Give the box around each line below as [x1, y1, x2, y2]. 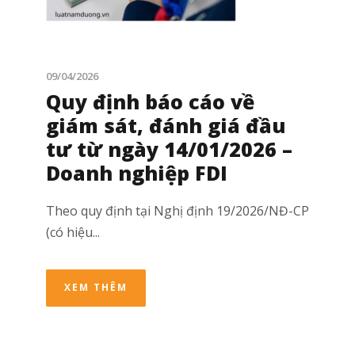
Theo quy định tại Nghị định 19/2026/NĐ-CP [46, 202, 309, 220]
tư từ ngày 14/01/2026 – [46, 136, 292, 163]
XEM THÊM [64, 281, 128, 295]
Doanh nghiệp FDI [46, 159, 227, 187]
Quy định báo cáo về [46, 88, 254, 116]
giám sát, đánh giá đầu [46, 112, 286, 139]
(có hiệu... [46, 223, 100, 242]
